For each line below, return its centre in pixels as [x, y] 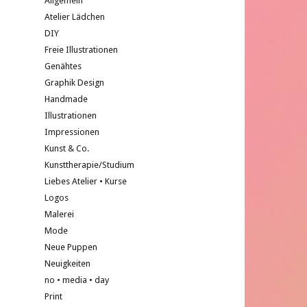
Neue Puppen [71, 247]
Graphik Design [74, 83]
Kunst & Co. [67, 148]
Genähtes [63, 66]
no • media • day [77, 280]
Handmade [66, 99]
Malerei [59, 214]
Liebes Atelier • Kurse [86, 181]
